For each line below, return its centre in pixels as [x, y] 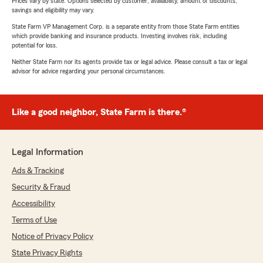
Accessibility [33, 204]
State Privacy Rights [47, 253]
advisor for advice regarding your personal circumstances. [89, 71]
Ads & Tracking [38, 171]
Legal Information [48, 152]
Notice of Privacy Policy [53, 237]
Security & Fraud [41, 188]
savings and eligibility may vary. [53, 10]
